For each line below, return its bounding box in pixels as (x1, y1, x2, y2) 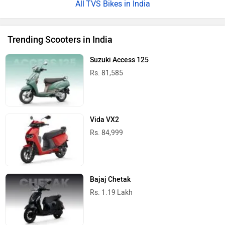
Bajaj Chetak (90, 175, 131, 184)
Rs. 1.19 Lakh (90, 188, 133, 197)
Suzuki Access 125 (90, 55, 149, 64)
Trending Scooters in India (8, 34, 113, 45)
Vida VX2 (90, 115, 120, 124)
